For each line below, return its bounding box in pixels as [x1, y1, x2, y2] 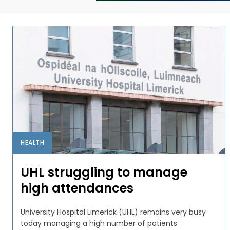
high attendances [21, 179, 133, 197]
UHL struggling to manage [21, 163, 187, 181]
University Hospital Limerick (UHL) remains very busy [21, 206, 206, 217]
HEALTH [21, 138, 44, 147]
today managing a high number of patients [21, 218, 177, 228]
